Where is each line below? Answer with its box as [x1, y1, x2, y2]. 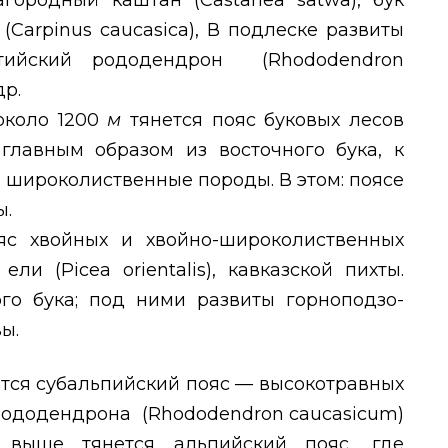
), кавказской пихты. [205, 259, 404, 282]
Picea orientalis [60, 259, 206, 282]
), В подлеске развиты [188, 19, 404, 42]
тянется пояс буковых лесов [130, 109, 405, 132]
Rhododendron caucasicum [147, 403, 399, 426]
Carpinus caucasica [10, 19, 189, 42]
